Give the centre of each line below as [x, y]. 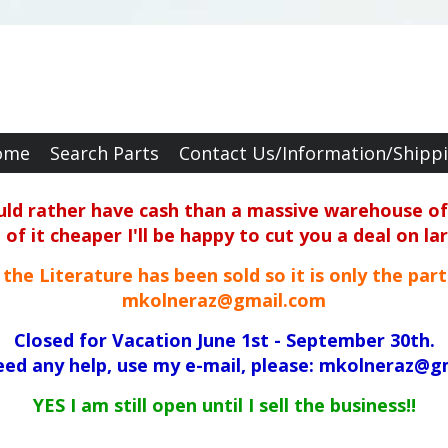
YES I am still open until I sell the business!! [224, 405]
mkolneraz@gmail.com [224, 300]
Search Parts [104, 153]
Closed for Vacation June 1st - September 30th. [224, 340]
